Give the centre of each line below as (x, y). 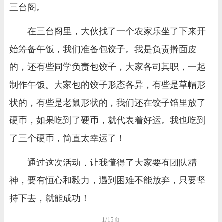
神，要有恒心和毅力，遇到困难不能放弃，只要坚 (107, 180)
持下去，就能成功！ (49, 198)
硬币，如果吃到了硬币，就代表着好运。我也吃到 (107, 121)
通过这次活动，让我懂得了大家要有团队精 (112, 162)
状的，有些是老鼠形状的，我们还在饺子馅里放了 (107, 103)
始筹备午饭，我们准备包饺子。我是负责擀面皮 (103, 49)
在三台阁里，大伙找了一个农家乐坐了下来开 (116, 31)
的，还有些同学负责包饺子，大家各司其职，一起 (107, 67)
